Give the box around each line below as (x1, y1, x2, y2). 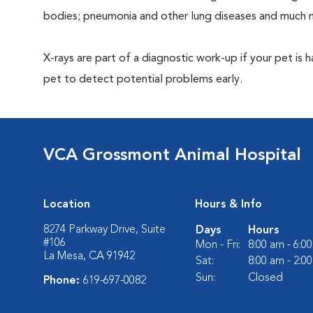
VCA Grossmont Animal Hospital (43, 147, 301, 164)
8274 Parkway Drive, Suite (43, 224, 166, 235)
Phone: (43, 275, 83, 286)
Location (43, 199, 90, 210)
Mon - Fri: (196, 240, 240, 251)
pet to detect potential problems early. (43, 74, 242, 85)
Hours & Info (195, 199, 262, 210)
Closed (248, 272, 283, 284)
